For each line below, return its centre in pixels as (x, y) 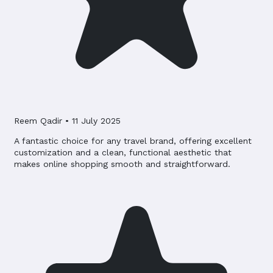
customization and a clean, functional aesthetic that (123, 153)
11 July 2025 (96, 121)
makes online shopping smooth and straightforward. (122, 164)
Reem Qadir (40, 121)
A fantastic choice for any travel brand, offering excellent (133, 141)
